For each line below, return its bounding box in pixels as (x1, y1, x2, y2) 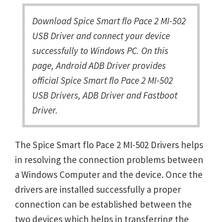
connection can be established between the (15, 198, 192, 210)
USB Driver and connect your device (32, 30, 170, 42)
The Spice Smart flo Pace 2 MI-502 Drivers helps (15, 139, 203, 151)
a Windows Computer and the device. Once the (15, 168, 203, 180)
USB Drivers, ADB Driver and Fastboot (32, 89, 177, 101)
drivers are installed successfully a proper (15, 183, 181, 195)
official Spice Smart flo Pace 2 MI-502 (32, 74, 173, 86)
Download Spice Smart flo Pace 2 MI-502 (32, 15, 186, 27)
